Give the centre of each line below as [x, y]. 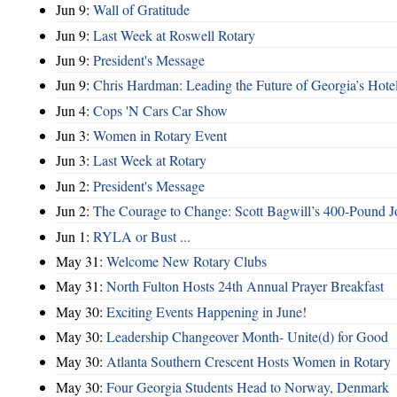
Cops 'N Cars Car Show [160, 110]
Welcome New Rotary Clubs [187, 261]
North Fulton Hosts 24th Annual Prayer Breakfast [245, 286]
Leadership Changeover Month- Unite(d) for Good [247, 337]
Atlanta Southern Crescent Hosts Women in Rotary [249, 362]
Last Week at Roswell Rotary [174, 35]
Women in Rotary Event [160, 136]
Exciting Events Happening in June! [206, 311]
